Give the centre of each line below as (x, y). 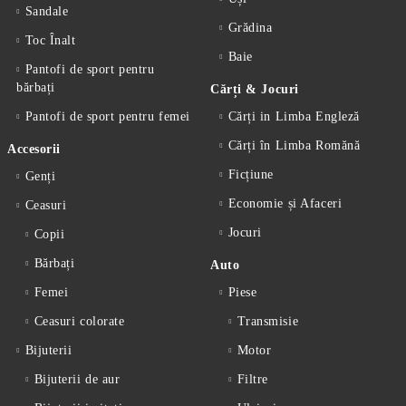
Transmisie (268, 322)
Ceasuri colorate (79, 322)
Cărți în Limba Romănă (294, 146)
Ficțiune (251, 175)
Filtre (252, 380)
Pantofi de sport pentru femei (107, 117)
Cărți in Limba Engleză (294, 117)
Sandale (47, 12)
